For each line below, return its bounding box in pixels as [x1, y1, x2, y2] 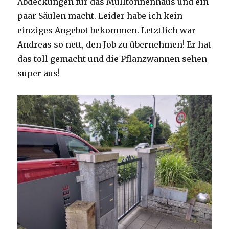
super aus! [17, 68, 60, 79]
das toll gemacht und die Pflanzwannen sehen [17, 54, 208, 64]
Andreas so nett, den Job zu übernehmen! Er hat [17, 39, 212, 50]
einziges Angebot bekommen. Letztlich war [17, 25, 196, 36]
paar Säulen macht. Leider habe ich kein [17, 11, 183, 21]
